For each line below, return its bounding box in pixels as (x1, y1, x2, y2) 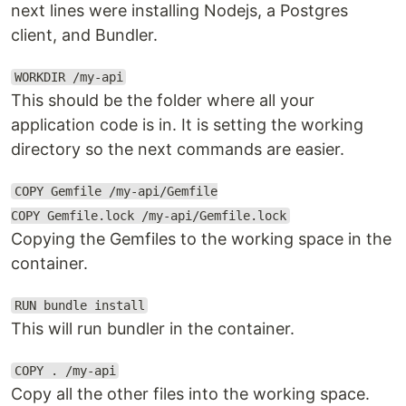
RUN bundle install (14, 298, 145, 313)
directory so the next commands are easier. (11, 140, 344, 159)
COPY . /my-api (14, 363, 116, 378)
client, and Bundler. (11, 25, 158, 44)
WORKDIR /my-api (14, 70, 123, 84)
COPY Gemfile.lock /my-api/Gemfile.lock (11, 208, 286, 223)
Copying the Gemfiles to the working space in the (11, 229, 391, 248)
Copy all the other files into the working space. (11, 384, 370, 403)
